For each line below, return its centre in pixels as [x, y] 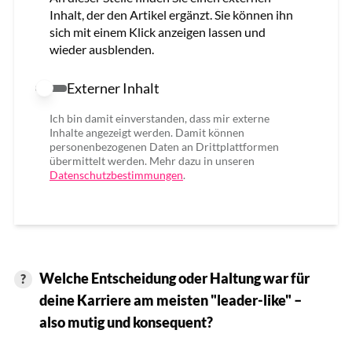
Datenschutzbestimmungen [116, 175]
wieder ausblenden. [102, 49]
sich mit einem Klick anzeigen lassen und [158, 31]
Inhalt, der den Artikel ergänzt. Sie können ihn [171, 14]
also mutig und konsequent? [126, 322]
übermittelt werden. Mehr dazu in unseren [152, 161]
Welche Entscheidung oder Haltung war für [174, 278]
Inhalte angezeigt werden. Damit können [147, 132]
